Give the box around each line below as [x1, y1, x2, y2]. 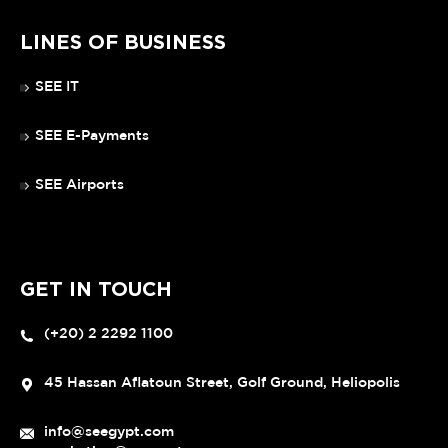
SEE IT [35, 81, 79, 94]
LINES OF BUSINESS [20, 33, 226, 54]
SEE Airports [35, 179, 124, 192]
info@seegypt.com [44, 426, 174, 439]
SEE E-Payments [35, 130, 149, 143]
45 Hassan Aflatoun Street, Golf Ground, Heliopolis [44, 377, 400, 390]
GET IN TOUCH [20, 280, 172, 301]
